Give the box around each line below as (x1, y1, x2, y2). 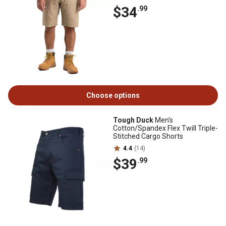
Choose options (86, 91, 140, 99)
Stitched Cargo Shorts (113, 132, 183, 140)
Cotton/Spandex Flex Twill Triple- (113, 124, 218, 132)
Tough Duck (113, 116, 153, 124)
